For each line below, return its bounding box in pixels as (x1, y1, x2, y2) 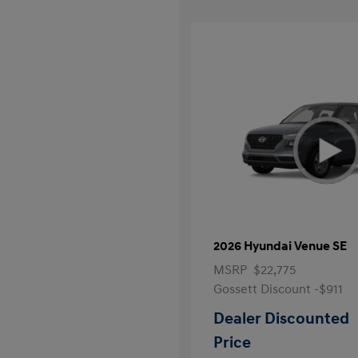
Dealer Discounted (213, 309, 349, 328)
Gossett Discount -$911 (213, 281, 343, 297)
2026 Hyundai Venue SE (213, 238, 347, 254)
